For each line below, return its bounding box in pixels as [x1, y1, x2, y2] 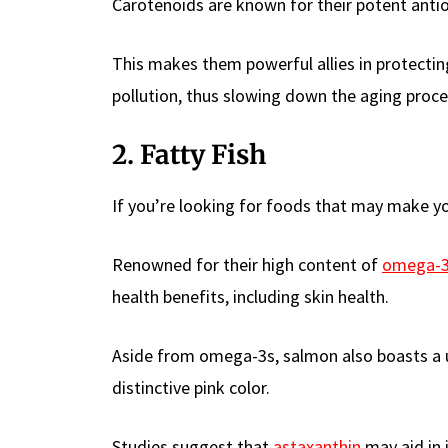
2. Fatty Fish [112, 137, 266, 171]
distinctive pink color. [112, 375, 270, 399]
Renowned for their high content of [112, 252, 382, 276]
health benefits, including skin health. [112, 284, 389, 308]
